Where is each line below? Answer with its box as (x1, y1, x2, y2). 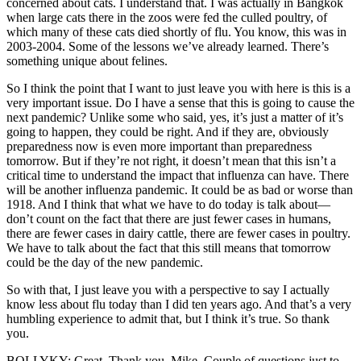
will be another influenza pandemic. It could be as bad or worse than (6, 183, 353, 197)
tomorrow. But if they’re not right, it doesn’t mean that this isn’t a (6, 154, 336, 168)
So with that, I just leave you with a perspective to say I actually (6, 283, 330, 297)
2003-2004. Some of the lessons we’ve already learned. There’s (6, 39, 329, 54)
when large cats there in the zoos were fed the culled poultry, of (6, 10, 327, 25)
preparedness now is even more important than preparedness (6, 139, 312, 154)
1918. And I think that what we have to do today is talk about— (6, 197, 330, 212)
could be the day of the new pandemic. (6, 255, 203, 270)
